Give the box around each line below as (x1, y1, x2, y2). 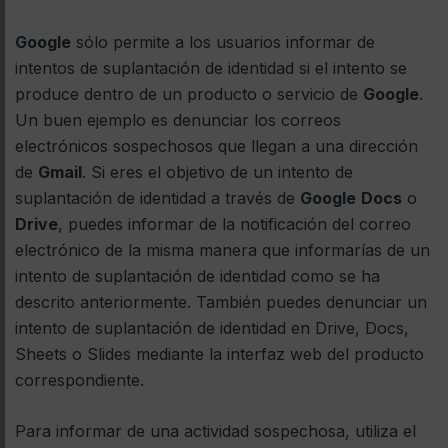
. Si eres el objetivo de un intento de (82, 162, 353, 183)
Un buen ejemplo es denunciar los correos (15, 110, 341, 131)
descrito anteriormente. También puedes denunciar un (15, 292, 427, 313)
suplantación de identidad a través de (15, 188, 300, 209)
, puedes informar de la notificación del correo (58, 214, 411, 235)
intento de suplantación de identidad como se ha (15, 266, 380, 287)
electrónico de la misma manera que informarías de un (15, 240, 430, 261)
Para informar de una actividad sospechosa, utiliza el (15, 421, 416, 442)
